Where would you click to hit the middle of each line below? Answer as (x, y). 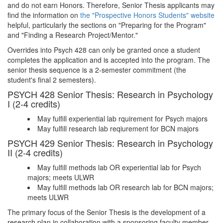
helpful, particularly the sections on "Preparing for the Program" (107, 25)
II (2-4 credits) (35, 152)
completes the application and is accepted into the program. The (109, 60)
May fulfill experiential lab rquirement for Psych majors (122, 118)
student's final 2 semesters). (53, 80)
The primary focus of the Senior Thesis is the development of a (107, 212)
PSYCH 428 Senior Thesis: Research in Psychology (110, 94)
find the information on (44, 15)
